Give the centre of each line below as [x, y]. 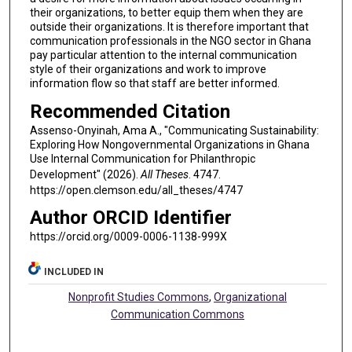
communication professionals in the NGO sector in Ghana [170, 41]
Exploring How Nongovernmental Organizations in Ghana [169, 144]
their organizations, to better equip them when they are [166, 13]
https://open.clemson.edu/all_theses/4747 [136, 190]
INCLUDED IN [74, 272]
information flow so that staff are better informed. [154, 84]
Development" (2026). [85, 174]
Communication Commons [178, 315]
